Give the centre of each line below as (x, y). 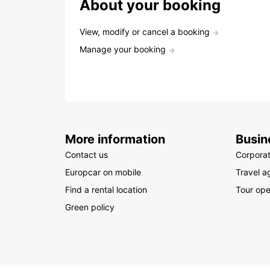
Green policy (90, 207)
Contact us (86, 155)
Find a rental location (106, 190)
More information (115, 139)
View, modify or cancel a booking (145, 32)
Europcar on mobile (103, 172)
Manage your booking (123, 49)
